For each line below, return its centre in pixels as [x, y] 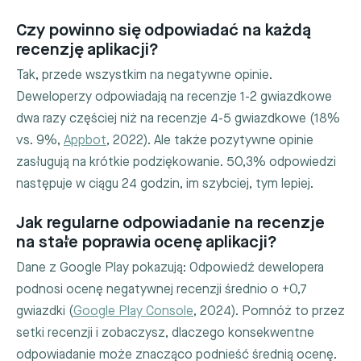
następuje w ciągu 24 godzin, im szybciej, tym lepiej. [165, 185]
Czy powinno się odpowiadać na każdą [164, 30]
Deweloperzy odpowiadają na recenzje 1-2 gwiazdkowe [174, 98]
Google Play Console [133, 312]
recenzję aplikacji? [87, 49]
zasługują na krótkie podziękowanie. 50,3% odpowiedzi [176, 163]
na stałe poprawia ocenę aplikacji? [147, 242]
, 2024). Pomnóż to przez [269, 312]
